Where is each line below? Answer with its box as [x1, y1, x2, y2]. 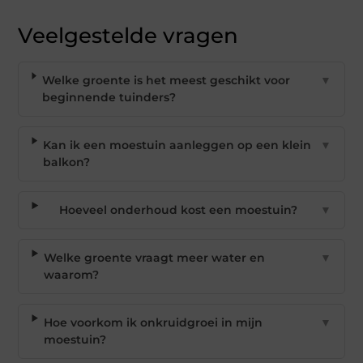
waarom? [43, 267, 99, 282]
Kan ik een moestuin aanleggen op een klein [42, 138, 311, 152]
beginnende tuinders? [41, 90, 176, 105]
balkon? [42, 155, 90, 169]
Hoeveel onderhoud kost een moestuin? [59, 203, 298, 217]
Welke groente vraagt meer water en [43, 250, 265, 265]
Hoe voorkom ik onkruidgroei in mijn [43, 315, 263, 330]
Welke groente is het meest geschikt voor [41, 73, 290, 88]
